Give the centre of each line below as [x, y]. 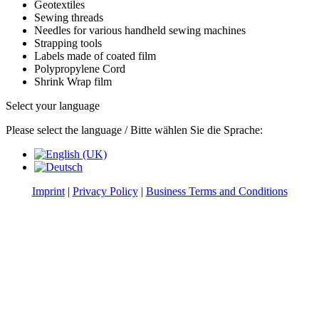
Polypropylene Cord [80, 68]
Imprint [48, 191]
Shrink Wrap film [73, 81]
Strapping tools [68, 43]
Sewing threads [69, 17]
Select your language [53, 105]
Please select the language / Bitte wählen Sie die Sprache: [134, 130]
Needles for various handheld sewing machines [140, 30]
